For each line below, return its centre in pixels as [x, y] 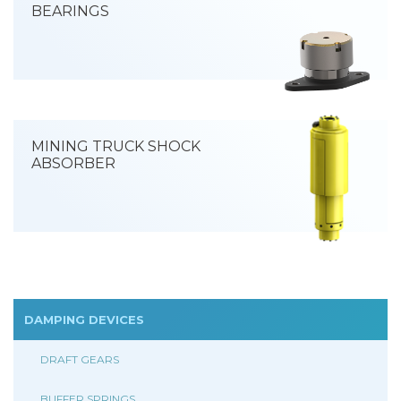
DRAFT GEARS [80, 359]
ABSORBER [73, 163]
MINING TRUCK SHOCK [116, 146]
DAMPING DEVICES [84, 320]
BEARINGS [70, 11]
